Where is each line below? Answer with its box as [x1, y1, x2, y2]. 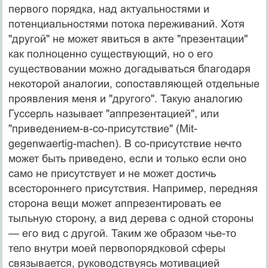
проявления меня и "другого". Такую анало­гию [8, 92, 243, 105]
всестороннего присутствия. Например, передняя [8, 182, 258, 194]
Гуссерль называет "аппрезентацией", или [8, 107, 219, 120]
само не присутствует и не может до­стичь [8, 167, 216, 179]
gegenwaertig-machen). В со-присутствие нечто [8, 137, 242, 150]
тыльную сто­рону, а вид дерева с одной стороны [8, 212, 254, 224]
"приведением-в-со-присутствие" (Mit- [8, 122, 197, 135]
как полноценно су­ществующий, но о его [8, 47, 213, 60]
